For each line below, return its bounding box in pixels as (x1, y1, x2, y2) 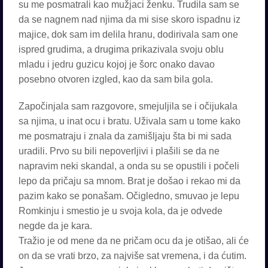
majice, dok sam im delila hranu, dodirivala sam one (19, 29, 238, 39)
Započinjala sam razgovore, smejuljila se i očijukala (19, 101, 237, 111)
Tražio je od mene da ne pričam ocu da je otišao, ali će (19, 236, 249, 246)
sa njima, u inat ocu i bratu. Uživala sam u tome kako (19, 116, 240, 126)
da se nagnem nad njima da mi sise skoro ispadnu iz (19, 14, 240, 25)
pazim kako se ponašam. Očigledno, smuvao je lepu (19, 191, 239, 201)
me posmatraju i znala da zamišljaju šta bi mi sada (19, 131, 232, 141)
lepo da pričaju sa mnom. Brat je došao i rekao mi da (19, 176, 240, 186)
